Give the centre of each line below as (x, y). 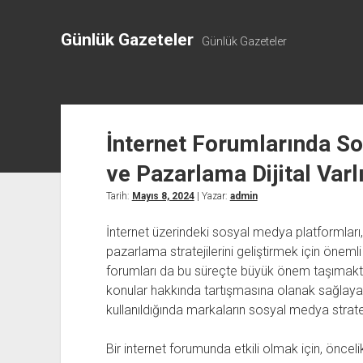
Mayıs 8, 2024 (163, 196)
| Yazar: (212, 196)
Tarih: (119, 196)
